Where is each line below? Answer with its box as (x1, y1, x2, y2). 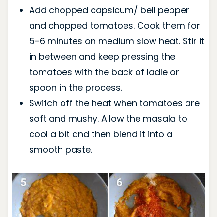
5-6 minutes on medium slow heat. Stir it (29, 35, 204, 47)
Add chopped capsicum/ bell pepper (29, 4, 189, 16)
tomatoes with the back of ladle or (29, 66, 179, 78)
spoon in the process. (29, 81, 122, 94)
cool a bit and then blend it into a (29, 128, 172, 140)
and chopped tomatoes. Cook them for (29, 19, 200, 32)
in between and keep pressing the (29, 50, 175, 63)
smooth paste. (29, 143, 92, 156)
